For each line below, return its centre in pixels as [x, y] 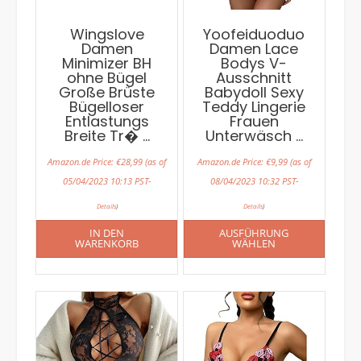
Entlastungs [107, 121]
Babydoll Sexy [254, 92]
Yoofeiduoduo [254, 34]
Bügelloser [107, 106]
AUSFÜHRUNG [254, 232]
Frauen [254, 121]
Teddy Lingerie [254, 106]
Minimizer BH [107, 63]
